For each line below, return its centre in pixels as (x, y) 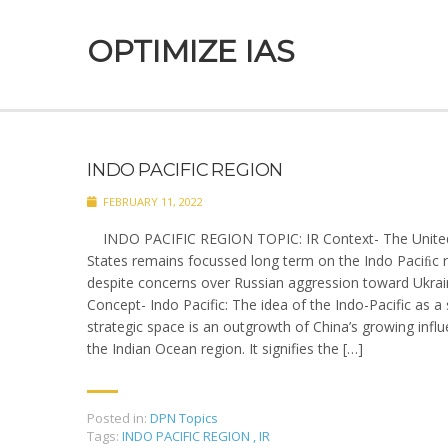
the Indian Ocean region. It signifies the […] (225, 348)
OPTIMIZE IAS (191, 51)
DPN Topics (184, 418)
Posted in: (117, 418)
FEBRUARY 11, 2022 (151, 201)
